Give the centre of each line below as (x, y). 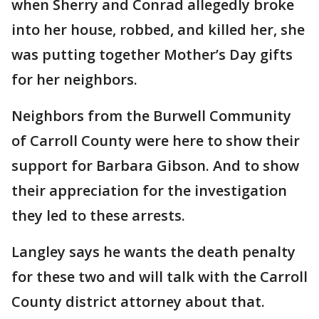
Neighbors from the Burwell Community (151, 115)
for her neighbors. (74, 79)
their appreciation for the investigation (149, 190)
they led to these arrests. (98, 215)
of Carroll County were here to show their (156, 140)
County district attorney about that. (138, 301)
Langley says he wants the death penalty (153, 251)
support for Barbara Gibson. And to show (155, 165)
